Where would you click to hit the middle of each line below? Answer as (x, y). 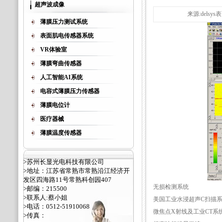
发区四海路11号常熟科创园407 (67, 180)
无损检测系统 (171, 187)
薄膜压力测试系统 (64, 22)
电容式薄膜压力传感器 (70, 91)
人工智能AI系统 (61, 77)
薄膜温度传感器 (61, 133)
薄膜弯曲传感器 (61, 63)
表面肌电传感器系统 (67, 36)
